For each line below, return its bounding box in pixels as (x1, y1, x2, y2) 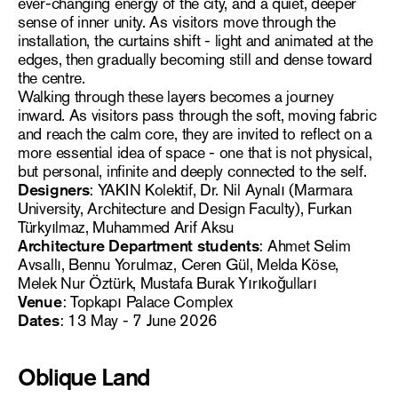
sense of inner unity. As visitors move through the (18, 12, 337, 34)
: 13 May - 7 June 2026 (59, 310, 218, 332)
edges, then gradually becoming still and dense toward (18, 49, 373, 71)
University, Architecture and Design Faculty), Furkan (18, 198, 352, 220)
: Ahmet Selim (259, 235, 351, 258)
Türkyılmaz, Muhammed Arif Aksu (18, 217, 235, 239)
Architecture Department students (18, 235, 259, 258)
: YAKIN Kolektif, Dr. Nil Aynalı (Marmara (89, 179, 354, 202)
